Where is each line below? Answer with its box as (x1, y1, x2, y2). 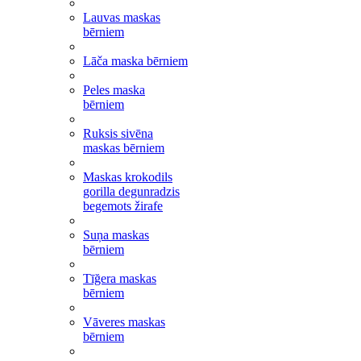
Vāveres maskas (83, 315, 165, 329)
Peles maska (83, 83, 145, 97)
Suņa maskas (83, 228, 149, 242)
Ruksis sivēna (83, 127, 153, 140)
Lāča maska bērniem (83, 54, 188, 68)
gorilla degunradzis (83, 185, 180, 198)
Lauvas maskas (83, 10, 160, 24)
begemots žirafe (83, 199, 163, 213)
